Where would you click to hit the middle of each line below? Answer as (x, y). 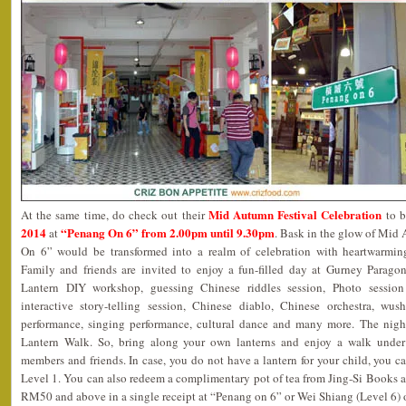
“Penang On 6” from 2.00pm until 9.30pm (168, 232)
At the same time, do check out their (115, 215)
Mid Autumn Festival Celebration (295, 214)
